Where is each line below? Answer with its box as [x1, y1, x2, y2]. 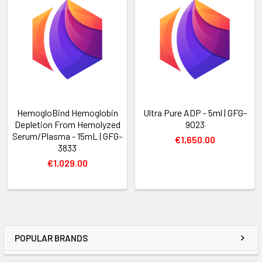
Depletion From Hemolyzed [14, 118, 120, 130]
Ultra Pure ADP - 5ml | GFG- [143, 106, 247, 118]
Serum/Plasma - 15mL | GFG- [12, 130, 122, 142]
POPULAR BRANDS [15, 232, 88, 243]
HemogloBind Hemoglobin [16, 106, 118, 118]
